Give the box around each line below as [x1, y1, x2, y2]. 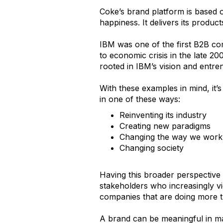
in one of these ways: [100, 94, 180, 104]
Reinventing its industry [119, 110, 207, 120]
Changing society [119, 142, 184, 153]
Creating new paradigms [119, 120, 211, 131]
